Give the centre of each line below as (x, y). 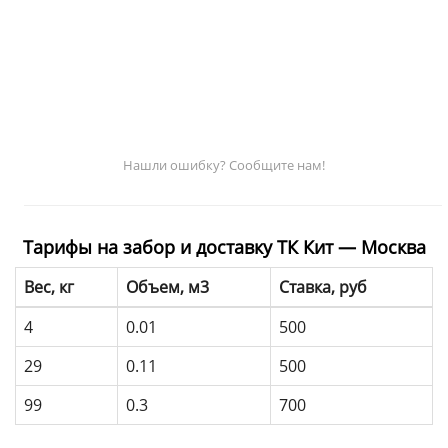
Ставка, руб (323, 286)
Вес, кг (49, 286)
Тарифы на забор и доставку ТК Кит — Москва (224, 246)
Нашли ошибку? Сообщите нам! (224, 164)
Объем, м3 (167, 286)
